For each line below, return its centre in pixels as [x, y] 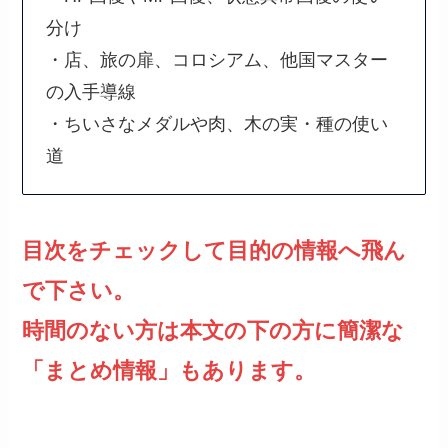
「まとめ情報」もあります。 [169, 370]
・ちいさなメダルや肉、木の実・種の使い [216, 123]
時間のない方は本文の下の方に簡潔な [213, 330]
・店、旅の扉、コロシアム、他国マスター [216, 59]
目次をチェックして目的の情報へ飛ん [214, 250]
